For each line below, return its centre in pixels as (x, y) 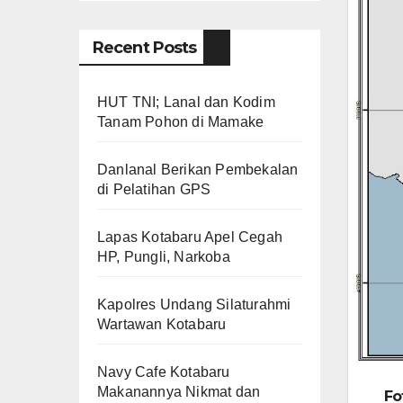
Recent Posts (145, 48)
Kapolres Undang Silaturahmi (194, 305)
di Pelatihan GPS (154, 190)
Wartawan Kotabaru (162, 325)
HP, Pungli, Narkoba (164, 257)
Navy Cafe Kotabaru (164, 372)
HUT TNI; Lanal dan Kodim (186, 103)
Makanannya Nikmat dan (179, 392)
